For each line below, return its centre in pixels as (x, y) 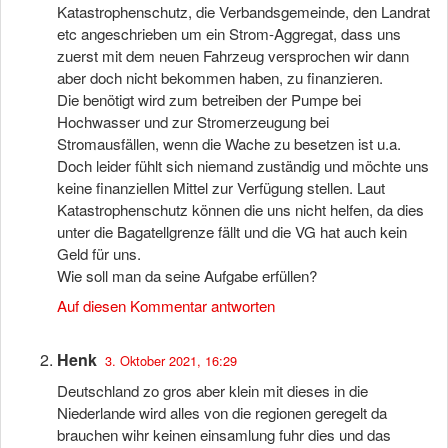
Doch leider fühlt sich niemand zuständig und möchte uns (243, 165)
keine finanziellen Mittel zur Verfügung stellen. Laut (221, 187)
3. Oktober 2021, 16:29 (171, 360)
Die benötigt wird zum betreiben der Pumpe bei (209, 99)
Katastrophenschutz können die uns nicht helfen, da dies (240, 209)
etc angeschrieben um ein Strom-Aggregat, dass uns (229, 33)
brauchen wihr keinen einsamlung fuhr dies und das (224, 434)
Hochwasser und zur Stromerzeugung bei (193, 121)
